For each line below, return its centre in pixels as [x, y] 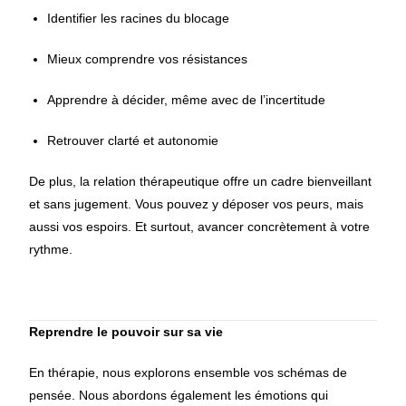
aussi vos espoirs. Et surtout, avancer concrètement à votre [200, 227]
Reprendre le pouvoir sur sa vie [126, 332]
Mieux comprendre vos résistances [148, 59]
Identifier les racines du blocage [139, 18]
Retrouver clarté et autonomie [133, 140]
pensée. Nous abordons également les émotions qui [179, 395]
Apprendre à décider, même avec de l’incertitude [187, 100]
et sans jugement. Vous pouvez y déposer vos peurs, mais [197, 204]
